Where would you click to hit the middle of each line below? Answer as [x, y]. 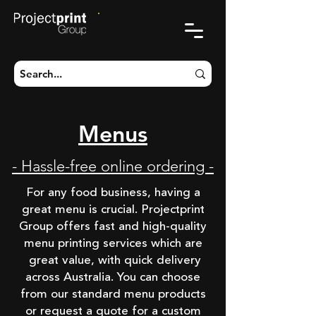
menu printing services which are [113, 244]
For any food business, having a [113, 193]
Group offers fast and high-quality [113, 227]
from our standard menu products [113, 294]
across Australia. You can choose [113, 278]
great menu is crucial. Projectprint [113, 210]
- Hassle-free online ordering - [113, 166]
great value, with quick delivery [113, 261]
